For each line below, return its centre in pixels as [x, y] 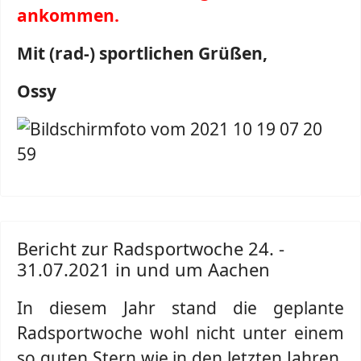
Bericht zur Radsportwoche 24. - [151, 248]
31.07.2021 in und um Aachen [143, 269]
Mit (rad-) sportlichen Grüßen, [142, 53]
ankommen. [68, 15]
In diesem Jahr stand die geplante [180, 308]
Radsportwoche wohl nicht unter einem [180, 333]
